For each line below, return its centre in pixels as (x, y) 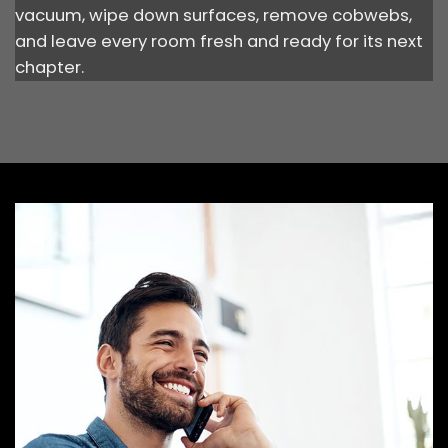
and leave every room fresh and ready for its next (219, 42)
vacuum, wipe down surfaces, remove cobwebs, (213, 16)
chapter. (49, 68)
